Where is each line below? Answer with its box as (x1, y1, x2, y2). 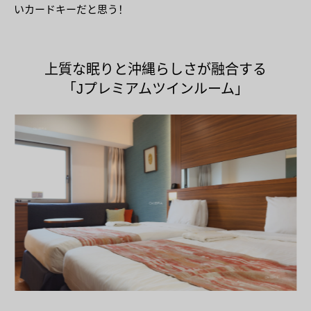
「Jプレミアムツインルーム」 (62, 81, 249, 96)
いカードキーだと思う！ (14, 3, 128, 15)
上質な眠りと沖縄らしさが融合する (44, 61, 267, 77)
